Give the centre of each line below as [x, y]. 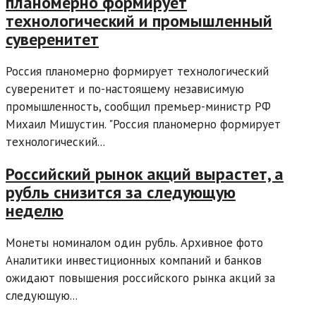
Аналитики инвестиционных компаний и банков [134, 260]
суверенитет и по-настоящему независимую [125, 89]
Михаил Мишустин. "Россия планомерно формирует [143, 124]
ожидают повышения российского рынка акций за [140, 278]
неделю [35, 210]
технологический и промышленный [139, 21]
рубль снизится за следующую [121, 192]
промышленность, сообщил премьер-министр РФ [138, 106]
